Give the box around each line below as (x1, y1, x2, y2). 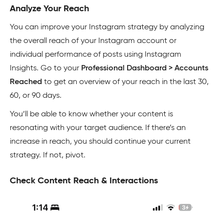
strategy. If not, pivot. (10, 151, 86, 159)
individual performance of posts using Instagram (10, 50, 181, 59)
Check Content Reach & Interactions (10, 176, 158, 185)
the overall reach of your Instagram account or (10, 37, 176, 45)
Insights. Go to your (10, 64, 81, 72)
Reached (10, 78, 42, 86)
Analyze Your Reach (10, 4, 89, 13)
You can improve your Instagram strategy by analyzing (10, 23, 204, 31)
